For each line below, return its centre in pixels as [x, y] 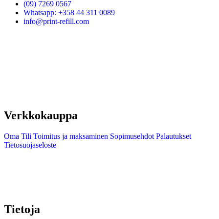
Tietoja [22, 209]
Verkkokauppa [41, 116]
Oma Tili [18, 136]
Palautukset [173, 136]
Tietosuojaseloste [30, 145]
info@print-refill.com [56, 22]
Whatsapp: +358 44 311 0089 [69, 13]
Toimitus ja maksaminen [70, 136]
